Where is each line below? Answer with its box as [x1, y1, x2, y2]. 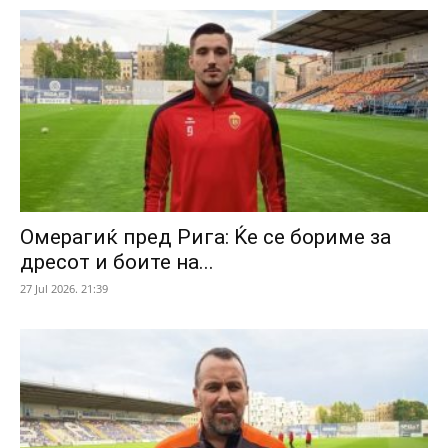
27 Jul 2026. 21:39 [20, 280, 108, 296]
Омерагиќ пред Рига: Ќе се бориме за [20, 224, 391, 249]
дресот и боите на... [20, 249, 214, 274]
